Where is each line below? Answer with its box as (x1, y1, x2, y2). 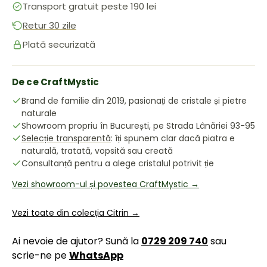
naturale (21, 107, 57, 119)
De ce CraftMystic (12, 76, 100, 88)
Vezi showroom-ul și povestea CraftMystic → (12, 178, 199, 190)
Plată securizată (23, 38, 95, 51)
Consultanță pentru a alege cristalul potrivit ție (21, 157, 214, 169)
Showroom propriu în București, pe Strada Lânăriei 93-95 (21, 120, 255, 132)
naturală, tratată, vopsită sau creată (21, 145, 173, 157)
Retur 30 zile (23, 19, 76, 32)
